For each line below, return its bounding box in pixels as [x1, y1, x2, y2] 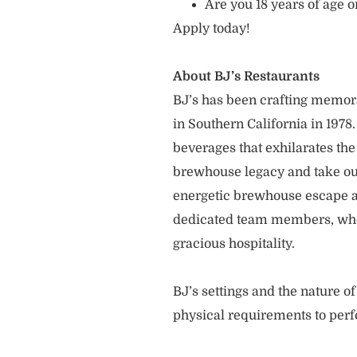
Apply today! [173, 22, 253, 36]
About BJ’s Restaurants [173, 69, 320, 84]
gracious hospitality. [173, 237, 298, 251]
